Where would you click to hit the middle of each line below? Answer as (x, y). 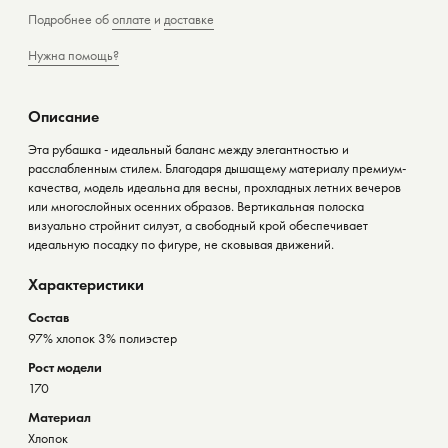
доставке (189, 18)
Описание (63, 116)
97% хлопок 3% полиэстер (102, 337)
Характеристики (86, 284)
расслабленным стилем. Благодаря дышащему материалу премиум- (217, 167)
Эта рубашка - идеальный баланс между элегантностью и (188, 148)
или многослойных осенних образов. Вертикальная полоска (196, 205)
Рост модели (65, 366)
